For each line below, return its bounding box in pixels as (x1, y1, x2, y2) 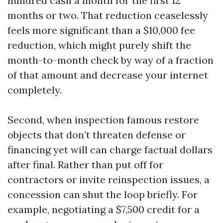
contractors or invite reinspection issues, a (7, 173, 210, 186)
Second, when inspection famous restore (7, 113, 199, 126)
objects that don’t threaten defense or (7, 128, 186, 141)
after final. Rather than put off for (7, 158, 163, 171)
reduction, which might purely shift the (7, 39, 191, 51)
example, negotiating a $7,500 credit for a (7, 203, 200, 216)
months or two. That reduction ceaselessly (7, 9, 208, 21)
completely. (7, 84, 62, 96)
